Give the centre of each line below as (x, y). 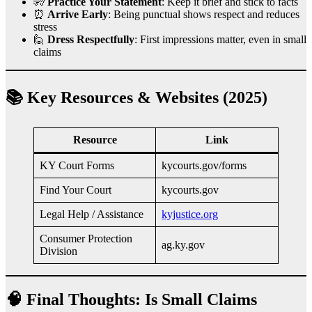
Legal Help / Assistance (92, 214)
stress (45, 27)
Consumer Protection (86, 238)
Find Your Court (76, 189)
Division (58, 251)
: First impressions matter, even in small (220, 40)
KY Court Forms (77, 165)
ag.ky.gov (183, 244)
